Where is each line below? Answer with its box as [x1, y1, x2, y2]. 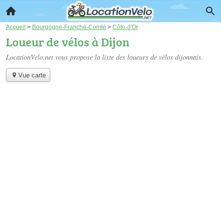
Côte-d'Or [112, 24, 138, 30]
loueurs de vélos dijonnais [127, 52, 201, 62]
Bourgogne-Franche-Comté [32, 24, 106, 30]
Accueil [6, 24, 26, 30]
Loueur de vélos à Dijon [6, 34, 129, 50]
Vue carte [18, 72, 46, 79]
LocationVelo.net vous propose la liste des [6, 52, 127, 62]
